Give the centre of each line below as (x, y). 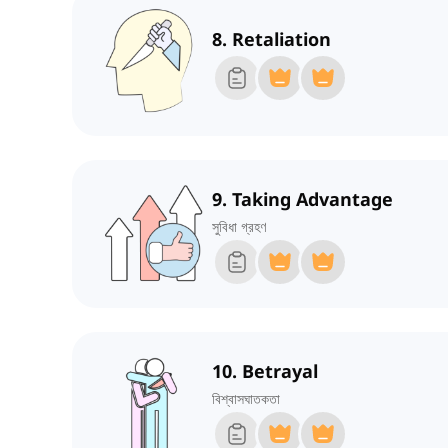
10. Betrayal (265, 371)
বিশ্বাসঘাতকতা (246, 399)
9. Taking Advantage (302, 199)
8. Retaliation (271, 39)
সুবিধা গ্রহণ (239, 227)
